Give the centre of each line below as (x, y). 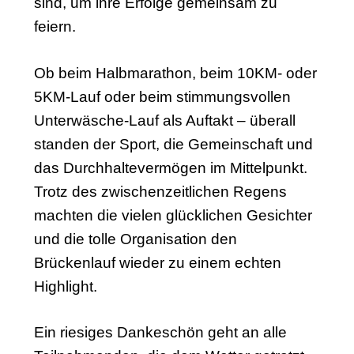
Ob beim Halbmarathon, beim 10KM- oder (175, 73)
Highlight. (65, 286)
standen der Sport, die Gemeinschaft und (173, 144)
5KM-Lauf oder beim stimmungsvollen (162, 96)
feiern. (55, 26)
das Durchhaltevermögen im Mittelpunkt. (170, 168)
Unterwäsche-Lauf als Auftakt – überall (164, 120)
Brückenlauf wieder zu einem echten (157, 262)
